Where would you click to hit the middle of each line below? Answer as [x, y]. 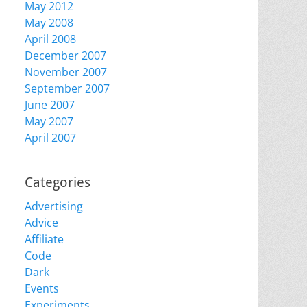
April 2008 [50, 39]
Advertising [54, 206]
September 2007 [67, 88]
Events [42, 288]
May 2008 [49, 23]
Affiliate [44, 239]
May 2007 [49, 121]
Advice [41, 223]
